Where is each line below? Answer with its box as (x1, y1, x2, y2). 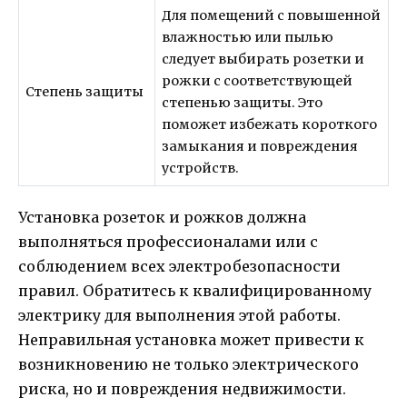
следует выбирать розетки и (162, 50, 365, 67)
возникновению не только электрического (18, 355, 359, 374)
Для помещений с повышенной (162, 6, 382, 24)
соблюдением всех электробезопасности (18, 257, 341, 276)
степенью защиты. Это (162, 94, 323, 111)
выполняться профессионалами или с (18, 233, 318, 252)
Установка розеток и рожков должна (18, 208, 306, 227)
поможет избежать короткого (162, 115, 378, 133)
